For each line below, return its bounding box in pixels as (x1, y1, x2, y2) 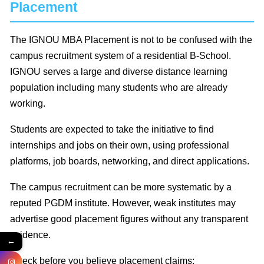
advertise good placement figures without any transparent (10, 214, 248, 225)
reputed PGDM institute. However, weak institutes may (10, 198, 236, 209)
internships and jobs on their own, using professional (10, 140, 229, 151)
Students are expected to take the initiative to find (10, 124, 214, 135)
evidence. (10, 230, 51, 240)
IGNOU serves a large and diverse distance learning (10, 67, 227, 77)
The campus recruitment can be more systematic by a (10, 182, 232, 193)
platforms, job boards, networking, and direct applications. (10, 156, 249, 167)
